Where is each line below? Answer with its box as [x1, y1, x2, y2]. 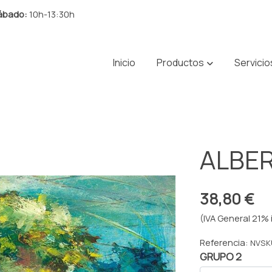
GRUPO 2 [200, 249, 242, 263]
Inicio [113, 56, 136, 70]
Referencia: [200, 236, 251, 248]
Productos [156, 56, 204, 70]
